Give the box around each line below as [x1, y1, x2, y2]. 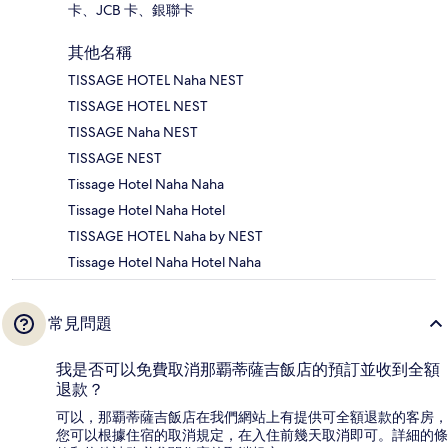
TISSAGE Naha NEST [68, 123, 198, 142]
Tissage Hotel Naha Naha [68, 175, 224, 194]
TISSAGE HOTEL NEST [68, 97, 208, 116]
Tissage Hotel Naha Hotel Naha [68, 253, 261, 272]
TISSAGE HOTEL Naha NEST [68, 71, 244, 90]
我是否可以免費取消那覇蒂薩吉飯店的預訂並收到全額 [56, 360, 440, 380]
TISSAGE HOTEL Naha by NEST [68, 227, 263, 246]
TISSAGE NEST [68, 149, 162, 168]
